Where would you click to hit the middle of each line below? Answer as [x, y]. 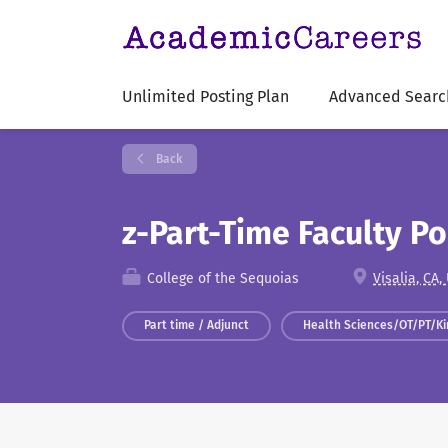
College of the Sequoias [221, 278]
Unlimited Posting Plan [205, 96]
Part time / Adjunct [196, 325]
